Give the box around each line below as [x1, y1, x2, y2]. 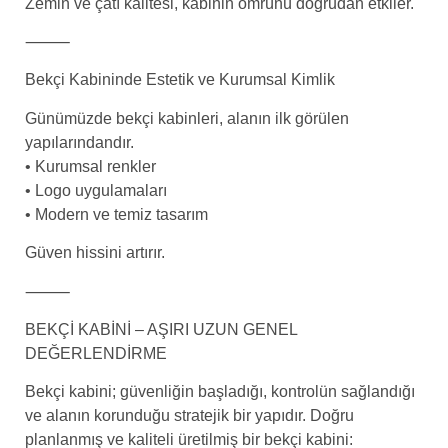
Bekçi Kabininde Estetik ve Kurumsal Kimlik [25, 71, 335, 89]
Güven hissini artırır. [25, 244, 165, 262]
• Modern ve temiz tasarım [25, 205, 208, 223]
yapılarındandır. [25, 133, 134, 151]
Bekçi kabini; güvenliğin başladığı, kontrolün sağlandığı [25, 383, 415, 401]
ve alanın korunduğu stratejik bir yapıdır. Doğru [25, 407, 354, 425]
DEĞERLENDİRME [25, 345, 167, 363]
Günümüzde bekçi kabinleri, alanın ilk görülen [25, 109, 349, 127]
